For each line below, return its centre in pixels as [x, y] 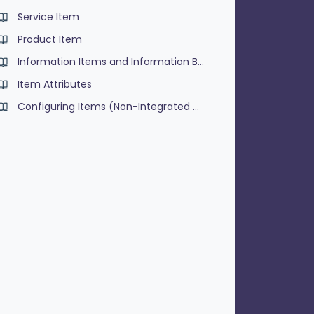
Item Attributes [55, 84]
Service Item [49, 16]
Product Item [50, 39]
